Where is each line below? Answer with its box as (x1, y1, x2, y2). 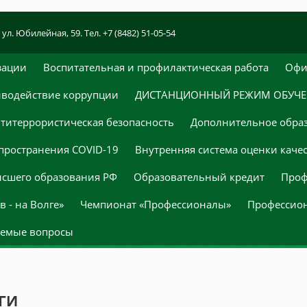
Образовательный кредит (134, 170, 265, 184)
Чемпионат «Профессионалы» (80, 197, 231, 211)
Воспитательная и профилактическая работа (43, 60, 269, 74)
